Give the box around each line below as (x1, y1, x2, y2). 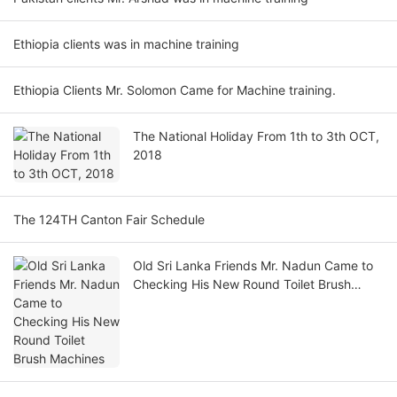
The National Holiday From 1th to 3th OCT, (133, 128, 379, 144)
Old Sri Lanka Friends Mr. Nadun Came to (133, 258, 373, 274)
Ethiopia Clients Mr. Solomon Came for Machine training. (63, 82, 336, 98)
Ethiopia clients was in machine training (13, 36, 239, 52)
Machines (133, 295, 188, 311)
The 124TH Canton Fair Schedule (13, 212, 205, 228)
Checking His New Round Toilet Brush (133, 276, 351, 292)
